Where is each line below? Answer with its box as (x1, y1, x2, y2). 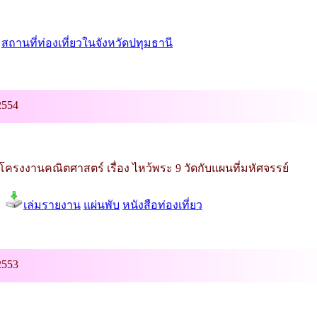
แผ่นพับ (83, 199, 120, 211)
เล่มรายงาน (23, 199, 81, 211)
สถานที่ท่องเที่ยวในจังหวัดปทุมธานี (1, 36, 173, 49)
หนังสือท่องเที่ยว (122, 199, 202, 211)
